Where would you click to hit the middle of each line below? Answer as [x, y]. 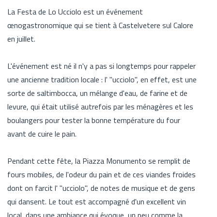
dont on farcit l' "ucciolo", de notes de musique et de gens [101, 188]
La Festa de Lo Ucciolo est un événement [75, 11]
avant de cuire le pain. [42, 133]
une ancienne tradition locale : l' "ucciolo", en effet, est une [102, 79]
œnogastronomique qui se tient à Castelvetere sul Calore [100, 25]
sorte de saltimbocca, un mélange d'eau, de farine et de [97, 93]
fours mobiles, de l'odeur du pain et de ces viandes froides [101, 174]
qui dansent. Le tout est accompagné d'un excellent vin [97, 201]
